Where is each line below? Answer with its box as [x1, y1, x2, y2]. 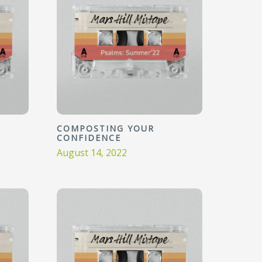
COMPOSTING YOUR [57, 123, 154, 134]
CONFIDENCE [57, 132, 121, 143]
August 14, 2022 [57, 146, 127, 159]
